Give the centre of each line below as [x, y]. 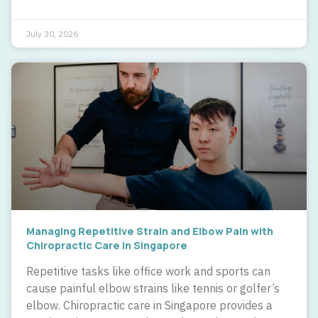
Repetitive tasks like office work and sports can [148, 271]
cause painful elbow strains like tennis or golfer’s [153, 288]
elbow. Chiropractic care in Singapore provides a [149, 305]
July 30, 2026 [52, 33]
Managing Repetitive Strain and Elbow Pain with [150, 231]
